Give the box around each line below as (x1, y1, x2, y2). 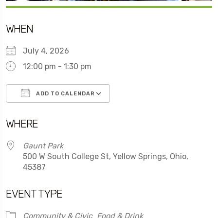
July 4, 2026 (23, 46, 77, 55)
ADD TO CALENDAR (35, 90, 95, 97)
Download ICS (23, 109, 73, 118)
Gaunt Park (23, 141, 63, 150)
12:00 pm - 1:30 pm (23, 61, 91, 71)
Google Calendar (119, 109, 180, 118)
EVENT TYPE (6, 187, 62, 200)
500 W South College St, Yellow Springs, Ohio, (23, 151, 188, 161)
